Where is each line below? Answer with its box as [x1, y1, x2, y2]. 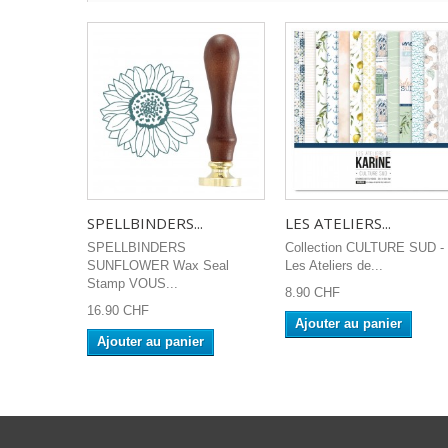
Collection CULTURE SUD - [285, 240, 444, 255]
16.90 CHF [87, 303, 149, 318]
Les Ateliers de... [285, 258, 383, 273]
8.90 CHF [285, 285, 340, 300]
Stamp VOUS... [87, 276, 178, 291]
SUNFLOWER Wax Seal [87, 258, 229, 273]
